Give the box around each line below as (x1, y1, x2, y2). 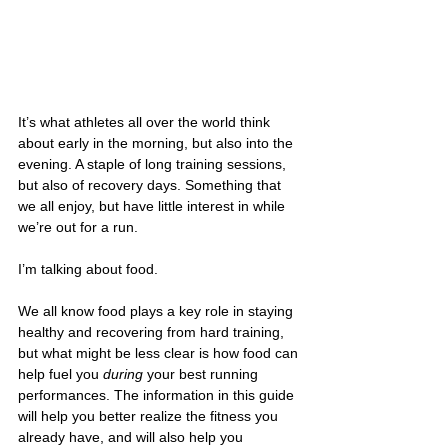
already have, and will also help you (18, 428, 247, 445)
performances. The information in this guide (18, 386, 298, 403)
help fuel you (18, 365, 103, 382)
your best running (143, 365, 262, 382)
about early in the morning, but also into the (18, 134, 297, 151)
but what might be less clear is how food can (18, 344, 302, 361)
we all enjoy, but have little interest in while (18, 197, 289, 214)
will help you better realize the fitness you (18, 407, 282, 424)
